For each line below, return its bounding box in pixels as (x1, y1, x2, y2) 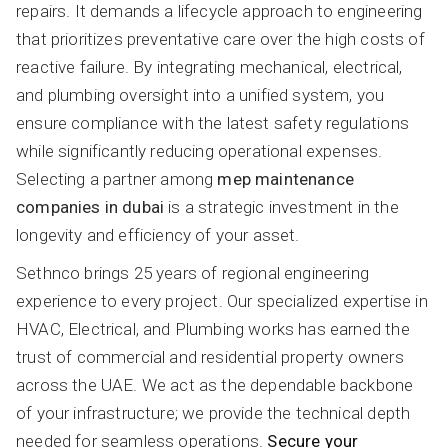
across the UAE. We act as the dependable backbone (16, 374, 414, 395)
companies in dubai (16, 196, 165, 217)
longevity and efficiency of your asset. (16, 224, 300, 245)
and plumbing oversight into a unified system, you (16, 84, 385, 105)
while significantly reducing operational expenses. (16, 140, 383, 161)
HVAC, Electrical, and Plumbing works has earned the (16, 318, 410, 339)
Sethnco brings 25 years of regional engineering (16, 262, 369, 283)
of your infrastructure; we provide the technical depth (16, 402, 411, 423)
